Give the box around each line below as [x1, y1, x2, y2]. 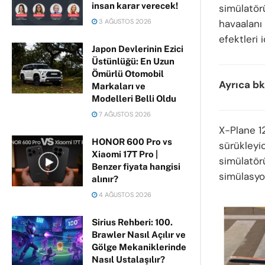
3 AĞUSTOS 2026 [97, 17, 151, 25]
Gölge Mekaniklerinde [92, 242, 186, 252]
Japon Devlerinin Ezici [92, 44, 183, 54]
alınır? [92, 174, 118, 184]
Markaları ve [92, 81, 146, 91]
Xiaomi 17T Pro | [92, 149, 158, 159]
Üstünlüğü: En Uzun [92, 56, 174, 66]
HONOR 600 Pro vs [92, 137, 172, 147]
